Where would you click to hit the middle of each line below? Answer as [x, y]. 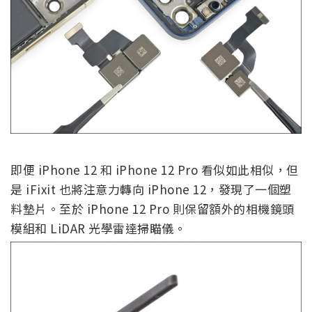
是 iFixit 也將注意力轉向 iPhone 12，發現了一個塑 [151, 189]
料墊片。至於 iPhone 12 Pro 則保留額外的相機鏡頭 [153, 209]
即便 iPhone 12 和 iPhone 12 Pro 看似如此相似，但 [155, 170]
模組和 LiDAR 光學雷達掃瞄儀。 [98, 228]
